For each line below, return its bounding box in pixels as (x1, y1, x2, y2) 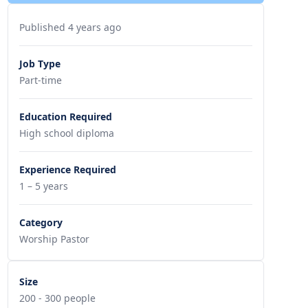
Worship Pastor (19, 232, 89, 245)
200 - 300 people (19, 291, 96, 305)
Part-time (19, 74, 62, 87)
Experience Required (19, 163, 116, 176)
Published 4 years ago (19, 21, 121, 34)
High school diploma (19, 126, 114, 140)
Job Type (19, 57, 60, 70)
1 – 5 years (19, 179, 68, 192)
